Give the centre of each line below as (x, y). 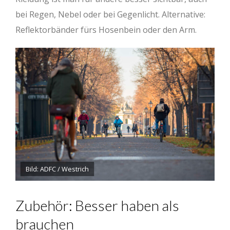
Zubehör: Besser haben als (97, 206)
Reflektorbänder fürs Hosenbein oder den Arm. (106, 30)
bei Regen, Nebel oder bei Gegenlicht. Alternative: (110, 15)
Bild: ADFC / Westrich (57, 169)
